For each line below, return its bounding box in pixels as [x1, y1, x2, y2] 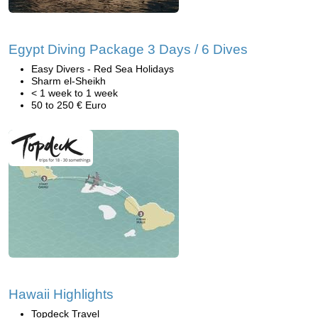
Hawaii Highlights [9, 287, 114, 302]
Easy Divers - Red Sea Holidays [31, 63, 174, 75]
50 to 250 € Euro [31, 99, 106, 111]
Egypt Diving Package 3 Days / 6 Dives [9, 42, 248, 57]
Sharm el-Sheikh [31, 75, 106, 87]
